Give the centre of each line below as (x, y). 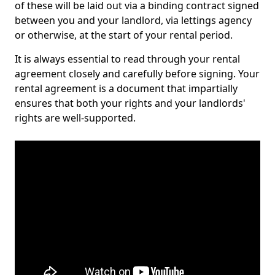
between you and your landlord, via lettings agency (133, 20)
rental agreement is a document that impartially (126, 88)
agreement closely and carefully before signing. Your (137, 74)
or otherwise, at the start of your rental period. (125, 35)
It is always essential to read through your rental (127, 59)
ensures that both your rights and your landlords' (130, 103)
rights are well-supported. (76, 118)
